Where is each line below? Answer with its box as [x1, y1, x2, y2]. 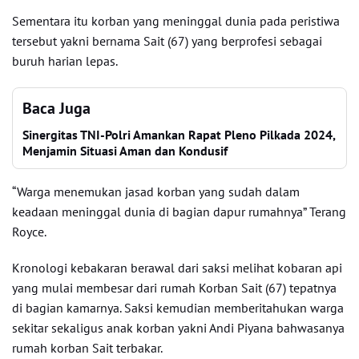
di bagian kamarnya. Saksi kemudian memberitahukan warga [12, 300, 344, 316]
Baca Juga [22, 98, 91, 119]
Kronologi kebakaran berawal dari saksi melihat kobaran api [12, 260, 342, 276]
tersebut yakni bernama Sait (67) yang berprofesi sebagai [12, 33, 322, 49]
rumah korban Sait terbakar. [12, 340, 163, 356]
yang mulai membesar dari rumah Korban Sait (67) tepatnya [12, 280, 337, 296]
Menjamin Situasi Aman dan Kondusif [22, 143, 228, 159]
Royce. [12, 224, 46, 240]
